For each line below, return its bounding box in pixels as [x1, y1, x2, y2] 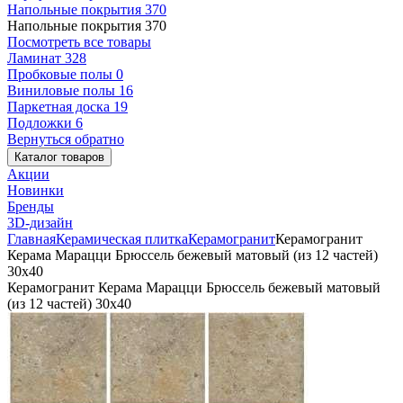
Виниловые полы [7, 83, 119, 98]
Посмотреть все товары [7, 34, 151, 49]
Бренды [7, 199, 54, 214]
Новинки [7, 183, 64, 198]
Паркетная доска [7, 99, 113, 114]
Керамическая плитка [56, 231, 188, 246]
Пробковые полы [7, 67, 116, 82]
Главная [7, 231, 56, 246]
